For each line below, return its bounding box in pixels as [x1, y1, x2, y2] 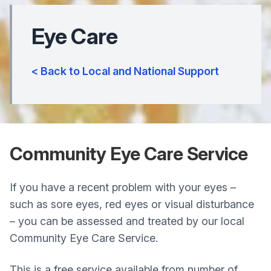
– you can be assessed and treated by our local [10, 215, 244, 227]
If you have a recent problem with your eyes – [10, 181, 236, 194]
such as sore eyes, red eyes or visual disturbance [10, 198, 254, 211]
